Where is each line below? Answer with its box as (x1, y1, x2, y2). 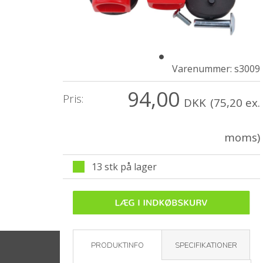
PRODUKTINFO (90, 240, 144, 251)
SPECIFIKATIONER (174, 240, 237, 251)
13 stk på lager (84, 160, 157, 173)
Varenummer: (172, 62, 234, 75)
